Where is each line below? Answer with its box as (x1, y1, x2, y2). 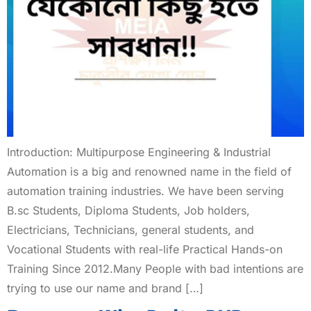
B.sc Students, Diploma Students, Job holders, (7, 203, 250, 217)
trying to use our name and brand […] (7, 280, 203, 295)
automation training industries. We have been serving (7, 183, 284, 198)
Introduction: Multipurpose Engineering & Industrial (7, 144, 271, 159)
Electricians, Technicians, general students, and (7, 222, 254, 237)
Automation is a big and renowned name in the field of (7, 164, 292, 178)
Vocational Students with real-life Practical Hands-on (7, 242, 283, 256)
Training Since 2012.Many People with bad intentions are (7, 261, 303, 276)
